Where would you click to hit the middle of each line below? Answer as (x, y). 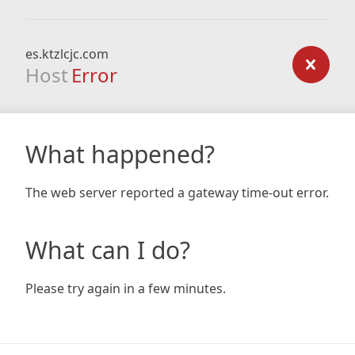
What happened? (120, 154)
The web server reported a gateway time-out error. (177, 193)
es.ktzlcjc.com (67, 54)
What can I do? (108, 250)
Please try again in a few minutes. (126, 288)
